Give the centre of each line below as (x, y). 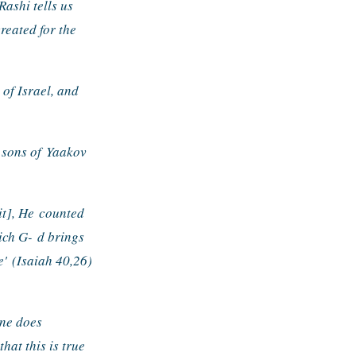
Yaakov (66, 152)
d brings (60, 237)
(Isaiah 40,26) (52, 261)
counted (62, 213)
